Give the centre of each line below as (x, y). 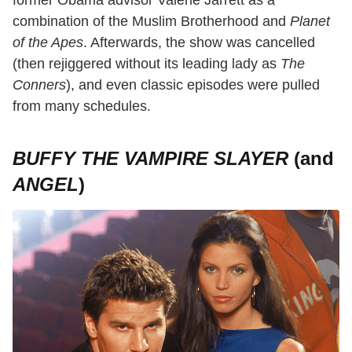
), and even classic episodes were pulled (193, 85)
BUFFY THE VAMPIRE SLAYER (150, 159)
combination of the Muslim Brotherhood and (151, 22)
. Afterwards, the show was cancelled (199, 43)
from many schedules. (82, 106)
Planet (310, 22)
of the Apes (48, 43)
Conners (39, 85)
